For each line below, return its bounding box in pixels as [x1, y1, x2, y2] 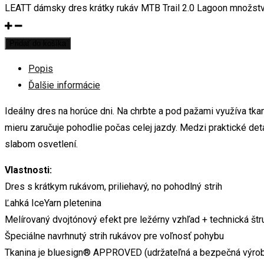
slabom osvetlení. [5, 138, 78, 150]
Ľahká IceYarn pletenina [5, 197, 101, 209]
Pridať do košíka [9, 38, 66, 48]
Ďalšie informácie [28, 79, 100, 91]
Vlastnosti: [5, 164, 52, 176]
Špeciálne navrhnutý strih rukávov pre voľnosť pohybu [5, 230, 224, 242]
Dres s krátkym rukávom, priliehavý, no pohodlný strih [5, 180, 222, 192]
